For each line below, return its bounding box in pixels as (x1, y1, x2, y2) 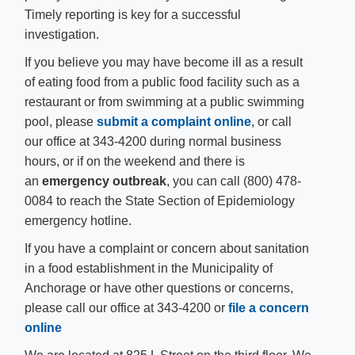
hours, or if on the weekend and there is (25, 155, 245, 168)
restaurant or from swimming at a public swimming (25, 95, 304, 109)
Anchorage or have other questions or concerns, (25, 281, 293, 295)
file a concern (228, 301, 309, 315)
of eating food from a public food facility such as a (25, 75, 300, 89)
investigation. (25, 28, 99, 41)
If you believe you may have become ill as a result (25, 55, 303, 69)
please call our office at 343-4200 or (25, 301, 225, 315)
